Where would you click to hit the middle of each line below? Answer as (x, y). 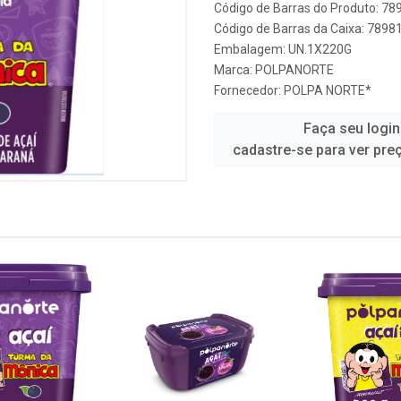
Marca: (235, 70)
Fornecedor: (249, 90)
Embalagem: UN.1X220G (283, 49)
